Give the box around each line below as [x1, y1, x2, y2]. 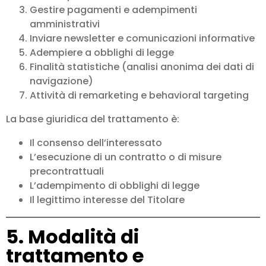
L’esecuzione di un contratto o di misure [30, 150, 221, 164]
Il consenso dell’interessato [30, 136, 162, 150]
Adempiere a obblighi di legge [30, 46, 174, 60]
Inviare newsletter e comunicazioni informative [30, 31, 255, 46]
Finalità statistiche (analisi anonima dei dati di [30, 60, 254, 74]
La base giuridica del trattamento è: [6, 112, 179, 126]
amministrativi [30, 17, 100, 31]
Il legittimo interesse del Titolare [30, 193, 185, 207]
